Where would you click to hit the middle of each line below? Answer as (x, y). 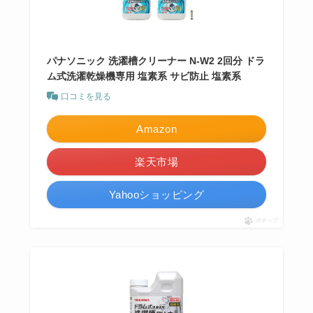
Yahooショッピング (156, 194)
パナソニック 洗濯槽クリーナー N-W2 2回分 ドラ (155, 60)
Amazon (156, 129)
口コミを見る (86, 96)
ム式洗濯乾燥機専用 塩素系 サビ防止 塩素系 (144, 76)
